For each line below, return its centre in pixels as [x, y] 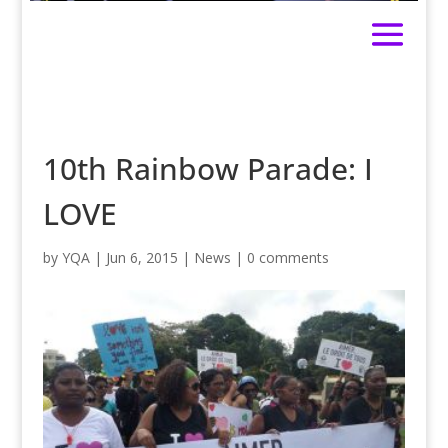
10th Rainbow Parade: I [207, 169]
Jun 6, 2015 [141, 258]
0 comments [287, 258]
